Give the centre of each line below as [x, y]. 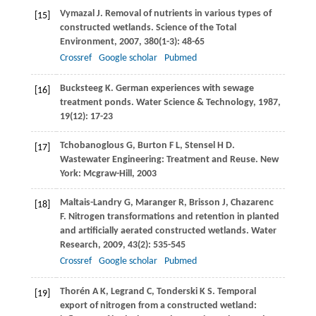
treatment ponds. [98, 103]
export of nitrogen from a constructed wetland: [158, 306]
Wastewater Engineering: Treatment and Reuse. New [169, 160]
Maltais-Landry [91, 203]
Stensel [200, 146]
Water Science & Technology [194, 103]
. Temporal [234, 292]
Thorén [75, 292]
